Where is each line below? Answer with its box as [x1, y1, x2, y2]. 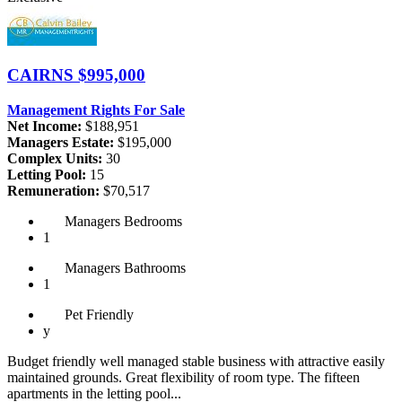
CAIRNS [7, 66, 78, 85]
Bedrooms [120, 214, 182, 229]
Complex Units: [7, 151, 102, 166]
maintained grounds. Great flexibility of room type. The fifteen [7, 370, 360, 385]
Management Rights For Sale [7, 102, 185, 118]
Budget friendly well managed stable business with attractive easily [7, 354, 385, 369]
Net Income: [7, 118, 82, 134]
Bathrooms [120, 260, 186, 275]
